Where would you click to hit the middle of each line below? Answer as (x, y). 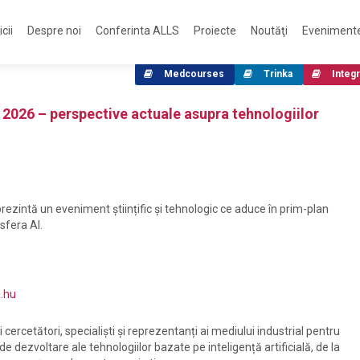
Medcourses (194, 74)
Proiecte (215, 31)
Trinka (278, 74)
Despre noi (54, 31)
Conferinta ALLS (137, 31)
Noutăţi (269, 31)
